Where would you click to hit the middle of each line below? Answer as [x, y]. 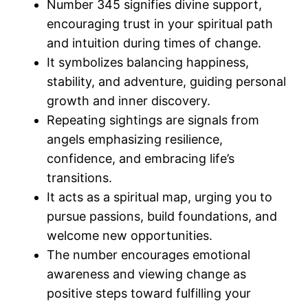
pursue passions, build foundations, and [162, 216]
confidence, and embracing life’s [141, 158]
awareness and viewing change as [146, 274]
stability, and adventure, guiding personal [166, 81]
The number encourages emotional [148, 255]
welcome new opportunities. [130, 235]
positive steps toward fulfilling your [149, 293]
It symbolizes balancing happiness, [148, 62]
